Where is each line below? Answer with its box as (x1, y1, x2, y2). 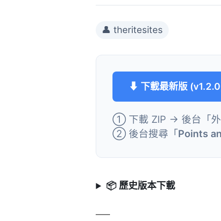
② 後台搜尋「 (112, 128, 179, 140)
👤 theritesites (102, 24, 163, 36)
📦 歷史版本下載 (106, 180, 175, 192)
